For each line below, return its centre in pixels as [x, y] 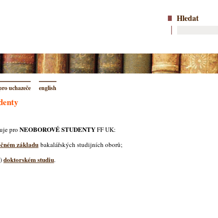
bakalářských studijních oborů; [81, 145]
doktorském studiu [29, 159]
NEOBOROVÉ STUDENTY [57, 129]
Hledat [188, 18]
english [48, 88]
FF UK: [106, 129]
